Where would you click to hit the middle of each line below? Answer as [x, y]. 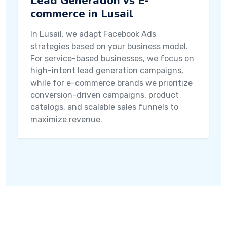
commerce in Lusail [82, 14]
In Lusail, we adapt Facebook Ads [93, 34]
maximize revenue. [66, 119]
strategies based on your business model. [109, 46]
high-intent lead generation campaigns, [107, 71]
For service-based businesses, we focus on [112, 59]
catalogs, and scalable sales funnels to [104, 107]
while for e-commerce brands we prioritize [111, 83]
